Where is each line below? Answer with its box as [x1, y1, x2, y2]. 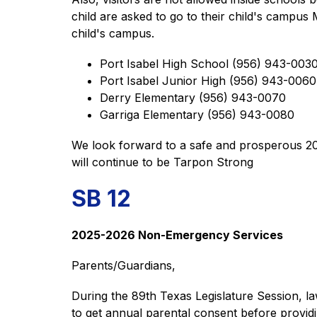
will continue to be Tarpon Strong [71, 155, 253, 169]
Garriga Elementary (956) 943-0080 [99, 108, 298, 122]
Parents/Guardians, [71, 258, 183, 272]
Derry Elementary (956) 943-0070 [99, 91, 289, 105]
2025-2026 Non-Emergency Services [71, 228, 286, 242]
